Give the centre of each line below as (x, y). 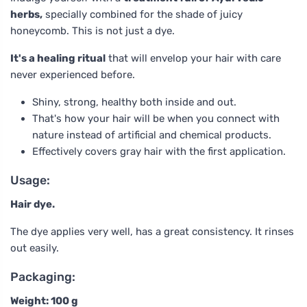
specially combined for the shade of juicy (143, 14)
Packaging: (43, 277)
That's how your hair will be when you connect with (156, 118)
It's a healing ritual (58, 58)
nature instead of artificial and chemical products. (152, 135)
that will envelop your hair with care (193, 58)
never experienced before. (73, 74)
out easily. (35, 248)
